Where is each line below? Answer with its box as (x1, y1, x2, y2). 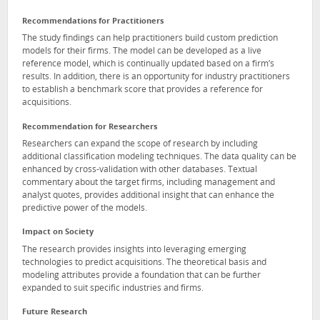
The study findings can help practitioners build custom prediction (22, 34, 278, 44)
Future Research (22, 309, 87, 317)
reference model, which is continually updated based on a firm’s (22, 60, 274, 69)
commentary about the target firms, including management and (22, 179, 275, 188)
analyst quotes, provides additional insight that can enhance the (22, 191, 274, 201)
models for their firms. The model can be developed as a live (22, 47, 261, 56)
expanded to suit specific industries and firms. (22, 284, 204, 294)
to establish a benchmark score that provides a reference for (22, 86, 263, 95)
